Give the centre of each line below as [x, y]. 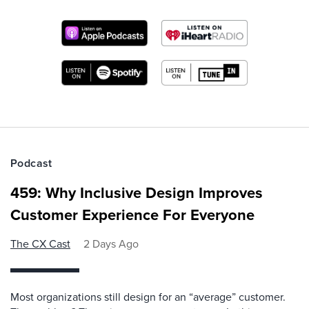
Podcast [31, 163]
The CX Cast [40, 244]
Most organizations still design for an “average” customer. [148, 297]
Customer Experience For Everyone [132, 215]
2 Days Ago [111, 244]
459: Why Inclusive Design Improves [137, 193]
